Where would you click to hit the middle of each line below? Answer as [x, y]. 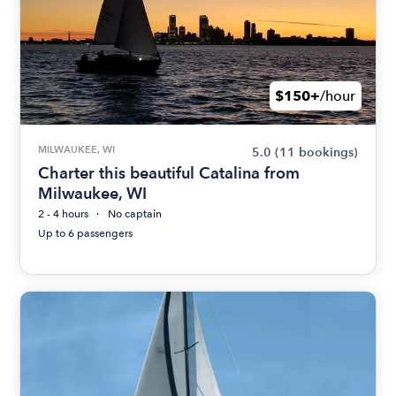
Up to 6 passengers [86, 233]
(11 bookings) [316, 152]
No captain [135, 214]
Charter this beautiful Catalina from [169, 173]
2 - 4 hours [64, 214]
